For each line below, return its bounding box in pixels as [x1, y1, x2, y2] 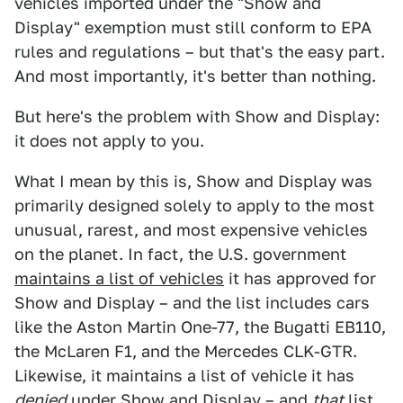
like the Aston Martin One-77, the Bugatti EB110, [14, 318, 386, 336]
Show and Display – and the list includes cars [14, 293, 370, 312]
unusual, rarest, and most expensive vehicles [14, 220, 368, 239]
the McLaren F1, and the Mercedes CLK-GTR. [14, 342, 357, 361]
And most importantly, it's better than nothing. [14, 67, 376, 85]
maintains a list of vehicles [14, 269, 224, 288]
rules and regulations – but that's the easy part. [14, 42, 385, 61]
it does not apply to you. [14, 131, 204, 150]
